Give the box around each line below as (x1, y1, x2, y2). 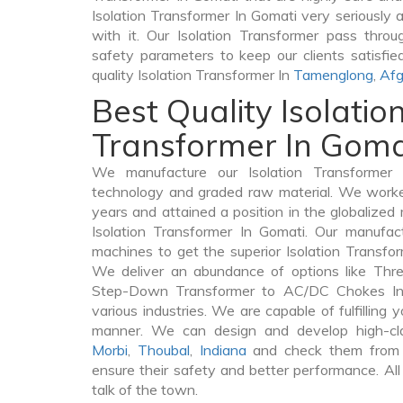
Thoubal (137, 341, 190, 359)
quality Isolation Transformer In (92, 66, 293, 84)
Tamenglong (293, 66, 373, 84)
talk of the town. (92, 381, 198, 399)
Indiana (199, 341, 246, 359)
